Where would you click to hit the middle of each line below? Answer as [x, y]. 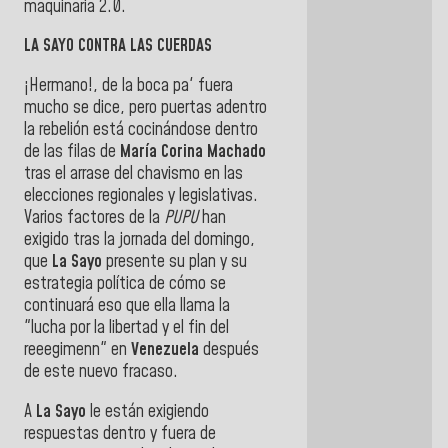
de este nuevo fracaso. [101, 372]
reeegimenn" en [77, 350]
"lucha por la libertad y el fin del [126, 328]
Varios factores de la [92, 218]
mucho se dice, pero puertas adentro [145, 108]
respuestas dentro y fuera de [120, 433]
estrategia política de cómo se [125, 284]
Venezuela [165, 350]
